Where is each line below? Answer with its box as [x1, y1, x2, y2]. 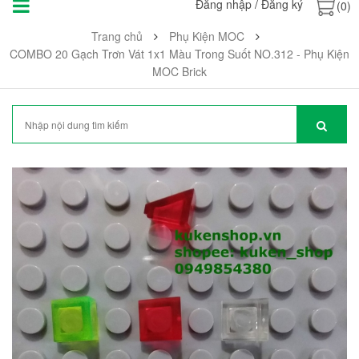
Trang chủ [91, 28, 143, 44]
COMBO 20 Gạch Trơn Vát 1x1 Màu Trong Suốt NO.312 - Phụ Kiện [10, 46, 349, 62]
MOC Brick [152, 63, 207, 79]
